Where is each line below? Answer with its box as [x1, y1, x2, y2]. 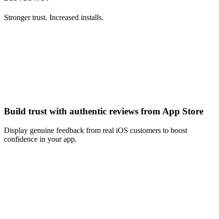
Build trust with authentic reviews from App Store [4, 106, 203, 117]
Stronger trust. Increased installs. [4, 13, 104, 22]
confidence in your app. [4, 135, 77, 143]
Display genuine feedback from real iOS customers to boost [4, 126, 187, 134]
